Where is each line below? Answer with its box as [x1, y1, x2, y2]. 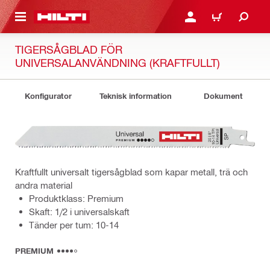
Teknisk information [99, 91, 172, 101]
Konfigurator [25, 91, 72, 101]
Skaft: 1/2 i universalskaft [29, 206, 130, 218]
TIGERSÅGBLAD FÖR [15, 43, 122, 55]
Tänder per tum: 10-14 [29, 219, 119, 231]
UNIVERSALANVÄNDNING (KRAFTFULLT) [15, 56, 220, 69]
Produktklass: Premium [29, 193, 124, 204]
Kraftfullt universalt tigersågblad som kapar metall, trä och [15, 166, 248, 178]
